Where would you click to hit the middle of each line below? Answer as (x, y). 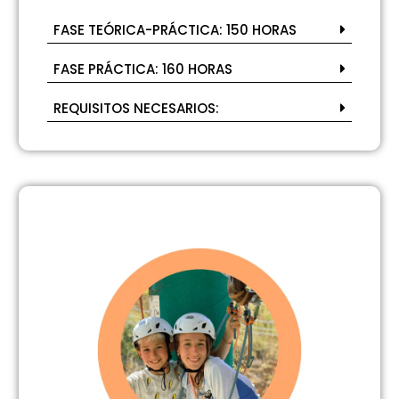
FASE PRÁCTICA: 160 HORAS (143, 69)
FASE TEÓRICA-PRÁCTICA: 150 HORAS (175, 30)
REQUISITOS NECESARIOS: (136, 109)
